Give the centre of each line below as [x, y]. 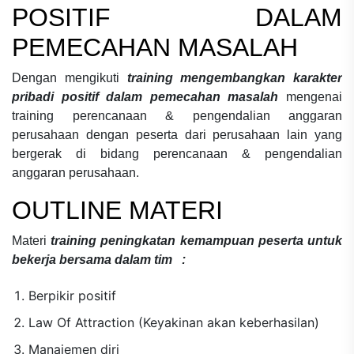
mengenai [314, 96]
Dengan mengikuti [66, 77]
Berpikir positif [72, 295]
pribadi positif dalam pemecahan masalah [149, 96]
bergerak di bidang [83, 153]
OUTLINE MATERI [117, 210]
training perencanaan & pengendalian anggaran [177, 115]
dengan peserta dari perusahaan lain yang [214, 134]
